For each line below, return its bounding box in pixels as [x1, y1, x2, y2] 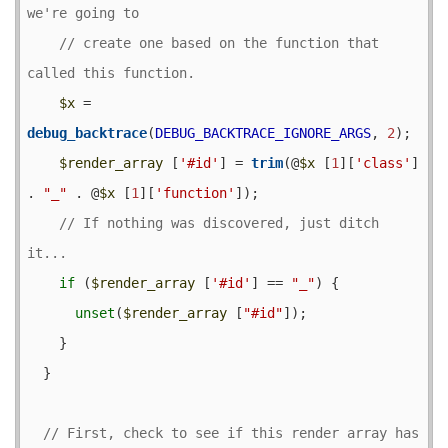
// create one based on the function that [59, 34, 379, 51]
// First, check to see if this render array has [43, 424, 419, 441]
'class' [355, 154, 411, 171]
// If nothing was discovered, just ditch [59, 214, 379, 231]
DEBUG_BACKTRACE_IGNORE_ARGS [155, 124, 371, 141]
